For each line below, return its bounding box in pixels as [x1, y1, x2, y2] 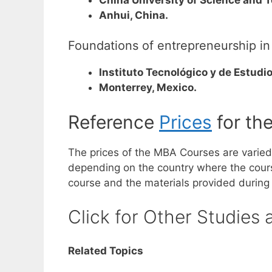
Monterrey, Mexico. [99, 81, 197, 94]
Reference [68, 110, 159, 133]
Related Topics [68, 244, 143, 257]
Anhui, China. [99, 8, 168, 21]
